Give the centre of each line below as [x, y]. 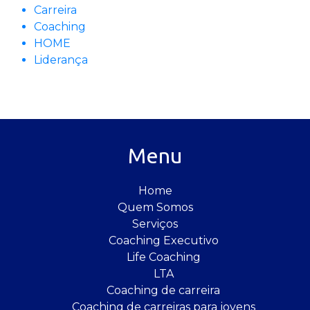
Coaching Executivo [163, 241]
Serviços [155, 224]
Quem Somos [155, 208]
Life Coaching [163, 257]
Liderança [61, 60]
